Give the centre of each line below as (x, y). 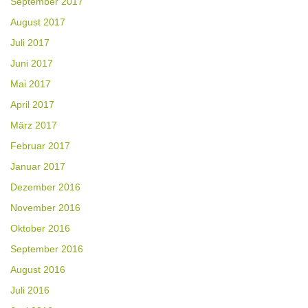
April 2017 (32, 105)
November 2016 (45, 208)
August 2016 (38, 270)
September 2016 (47, 249)
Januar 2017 (38, 167)
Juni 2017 (32, 64)
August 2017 (38, 22)
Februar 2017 (40, 146)
